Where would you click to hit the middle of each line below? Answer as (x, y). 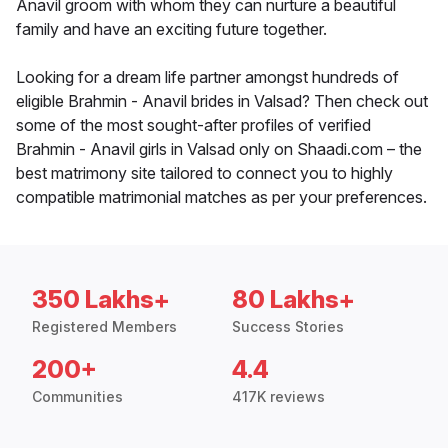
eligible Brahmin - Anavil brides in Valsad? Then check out (222, 101)
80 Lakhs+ (293, 300)
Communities (77, 397)
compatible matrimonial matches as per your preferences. (221, 197)
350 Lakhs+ (101, 300)
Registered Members (104, 327)
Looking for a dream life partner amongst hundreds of (207, 77)
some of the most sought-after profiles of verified (193, 125)
